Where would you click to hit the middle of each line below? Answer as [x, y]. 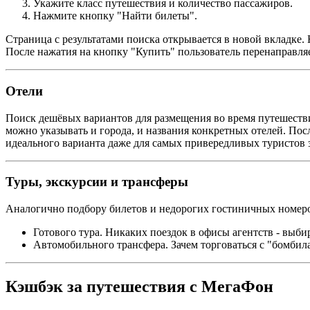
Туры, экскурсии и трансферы [97, 182]
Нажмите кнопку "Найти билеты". [115, 16]
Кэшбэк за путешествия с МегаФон [139, 286]
